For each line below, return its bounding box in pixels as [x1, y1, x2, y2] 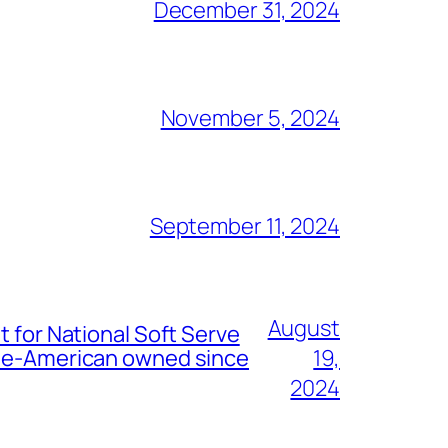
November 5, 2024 [160, 102, 340, 133]
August [267, 312, 340, 343]
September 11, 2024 [149, 210, 340, 241]
